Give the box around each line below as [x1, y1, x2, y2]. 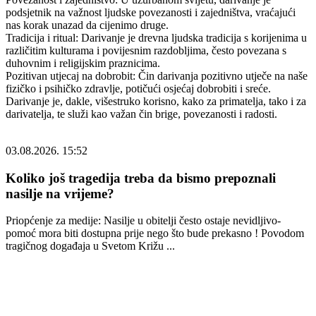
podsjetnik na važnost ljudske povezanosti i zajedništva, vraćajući [6, 6, 296, 18]
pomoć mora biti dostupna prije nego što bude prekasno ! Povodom [6, 227, 304, 240]
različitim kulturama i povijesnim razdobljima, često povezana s [6, 44, 286, 56]
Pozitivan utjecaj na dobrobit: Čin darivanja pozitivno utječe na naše [6, 69, 308, 82]
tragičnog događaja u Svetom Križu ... [6, 240, 175, 253]
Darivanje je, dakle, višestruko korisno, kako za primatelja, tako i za [6, 95, 306, 107]
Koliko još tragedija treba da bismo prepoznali [6, 170, 276, 186]
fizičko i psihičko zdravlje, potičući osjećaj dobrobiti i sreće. [6, 82, 271, 95]
